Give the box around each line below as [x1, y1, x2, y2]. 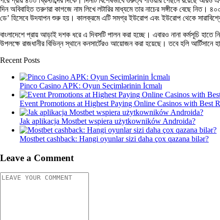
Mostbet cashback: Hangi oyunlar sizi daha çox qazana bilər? [20, 134, 209, 143]
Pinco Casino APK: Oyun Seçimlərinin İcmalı [20, 81, 162, 90]
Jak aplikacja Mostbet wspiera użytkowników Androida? [20, 116, 195, 125]
